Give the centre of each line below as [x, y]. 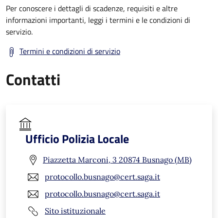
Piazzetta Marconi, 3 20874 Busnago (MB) [117, 160]
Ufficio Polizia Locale [77, 138]
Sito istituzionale [75, 211]
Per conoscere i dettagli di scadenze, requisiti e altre [92, 8]
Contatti [33, 79]
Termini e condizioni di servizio [70, 51]
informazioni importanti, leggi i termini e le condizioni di [98, 20]
